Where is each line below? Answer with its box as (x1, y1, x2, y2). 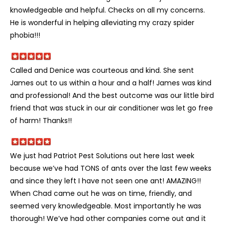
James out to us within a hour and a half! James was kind (10, 77, 211, 88)
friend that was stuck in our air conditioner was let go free (10, 102, 213, 113)
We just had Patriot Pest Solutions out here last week (10, 150, 194, 161)
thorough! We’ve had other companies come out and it (10, 213, 206, 223)
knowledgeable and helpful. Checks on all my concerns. (10, 5, 205, 15)
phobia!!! (10, 30, 40, 40)
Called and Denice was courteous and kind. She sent (10, 65, 194, 75)
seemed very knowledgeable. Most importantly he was (10, 200, 201, 211)
